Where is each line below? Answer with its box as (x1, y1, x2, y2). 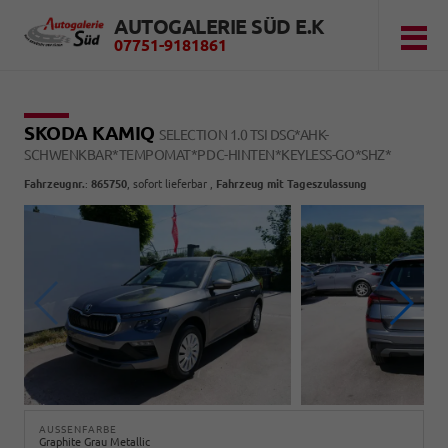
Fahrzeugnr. (24, 178, 85, 190)
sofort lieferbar (133, 178, 207, 190)
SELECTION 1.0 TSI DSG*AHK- (159, 127, 329, 143)
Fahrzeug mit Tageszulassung (216, 178, 367, 190)
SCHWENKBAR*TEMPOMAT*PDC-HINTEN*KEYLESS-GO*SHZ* (24, 147, 392, 163)
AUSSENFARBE (39, 424, 110, 435)
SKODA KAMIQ (24, 122, 160, 144)
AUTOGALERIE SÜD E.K (114, 15, 325, 38)
